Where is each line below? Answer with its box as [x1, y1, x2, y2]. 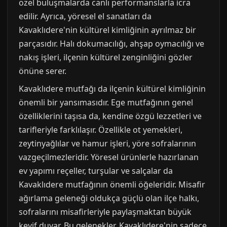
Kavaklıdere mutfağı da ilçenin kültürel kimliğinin [19, 83, 206, 94]
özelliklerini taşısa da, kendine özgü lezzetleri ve [19, 110, 202, 122]
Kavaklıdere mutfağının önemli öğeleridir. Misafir [19, 178, 205, 190]
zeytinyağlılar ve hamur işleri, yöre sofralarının [19, 137, 196, 149]
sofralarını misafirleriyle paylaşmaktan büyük [19, 206, 192, 217]
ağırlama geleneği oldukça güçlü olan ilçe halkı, [19, 192, 199, 204]
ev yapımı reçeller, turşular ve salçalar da [19, 165, 173, 176]
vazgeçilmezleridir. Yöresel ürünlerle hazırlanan [19, 151, 199, 163]
